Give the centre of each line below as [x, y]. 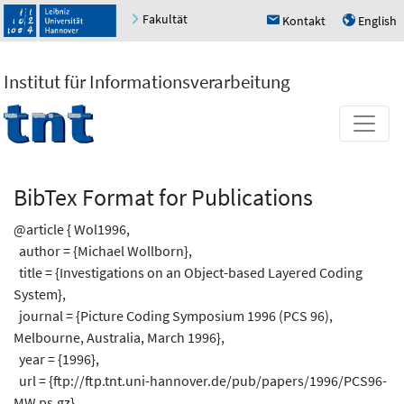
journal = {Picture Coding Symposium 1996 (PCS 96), [173, 315]
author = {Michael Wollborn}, [103, 250]
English [377, 20]
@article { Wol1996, [72, 229]
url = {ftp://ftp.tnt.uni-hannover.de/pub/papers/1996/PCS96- [200, 380]
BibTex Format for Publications [163, 197]
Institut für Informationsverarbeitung [147, 81]
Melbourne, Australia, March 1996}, [119, 337]
